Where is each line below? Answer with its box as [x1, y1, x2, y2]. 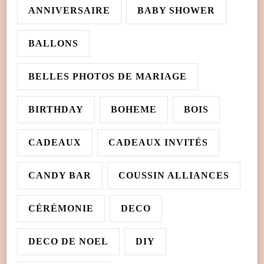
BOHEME [111, 104, 157, 115]
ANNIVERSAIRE [28, 5, 110, 16]
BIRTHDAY [28, 104, 84, 115]
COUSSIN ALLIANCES [118, 170, 229, 181]
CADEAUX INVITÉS [108, 137, 208, 148]
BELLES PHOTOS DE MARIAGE [28, 71, 187, 82]
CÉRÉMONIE [28, 203, 94, 214]
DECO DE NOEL [28, 236, 108, 247]
